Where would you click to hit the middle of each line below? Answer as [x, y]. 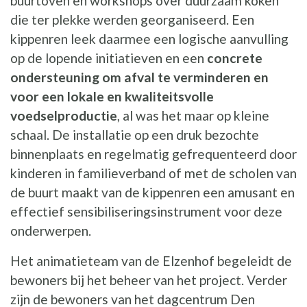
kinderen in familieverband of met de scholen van [153, 173]
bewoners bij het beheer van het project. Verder [149, 280]
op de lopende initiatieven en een [109, 58]
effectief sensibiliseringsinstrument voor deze [146, 212]
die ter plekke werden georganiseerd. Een [132, 20]
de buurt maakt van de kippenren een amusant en [152, 193]
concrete [235, 58]
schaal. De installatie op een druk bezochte [135, 135]
